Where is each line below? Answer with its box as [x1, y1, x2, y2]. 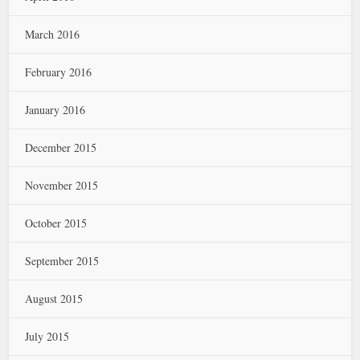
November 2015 [25, 178, 99, 193]
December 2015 [25, 140, 97, 155]
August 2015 [25, 291, 84, 306]
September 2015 [25, 253, 100, 268]
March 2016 [25, 27, 80, 42]
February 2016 [25, 64, 92, 80]
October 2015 [25, 215, 88, 231]
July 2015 [25, 329, 70, 344]
